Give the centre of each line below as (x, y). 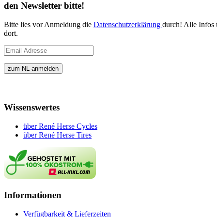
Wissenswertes (32, 108)
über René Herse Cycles (60, 126)
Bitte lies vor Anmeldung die (49, 24)
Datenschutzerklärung (128, 24)
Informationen (33, 195)
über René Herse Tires (57, 135)
